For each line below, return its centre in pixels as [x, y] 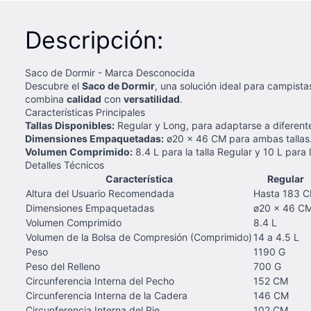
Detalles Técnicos [65, 165]
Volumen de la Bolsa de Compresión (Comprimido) [139, 237]
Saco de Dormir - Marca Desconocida [110, 73]
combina [46, 99]
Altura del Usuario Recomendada [100, 193]
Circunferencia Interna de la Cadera [107, 295]
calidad [84, 99]
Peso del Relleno [63, 266]
